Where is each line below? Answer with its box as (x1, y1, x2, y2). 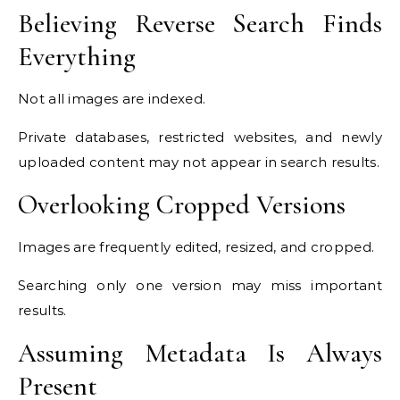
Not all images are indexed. (18, 90, 206, 108)
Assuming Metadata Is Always (18, 337, 382, 371)
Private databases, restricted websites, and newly (18, 129, 382, 146)
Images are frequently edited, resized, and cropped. (18, 238, 375, 256)
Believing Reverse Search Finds (18, 7, 382, 41)
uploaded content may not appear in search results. (18, 154, 379, 171)
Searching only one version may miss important (18, 277, 382, 295)
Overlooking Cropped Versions (18, 188, 346, 222)
